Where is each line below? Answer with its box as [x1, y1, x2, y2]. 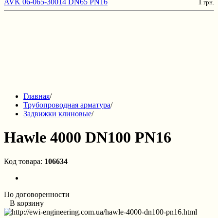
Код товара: [4, 157, 42, 165]
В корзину [4, 199, 44, 207]
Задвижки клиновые [23, 109, 91, 118]
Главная [23, 92, 50, 100]
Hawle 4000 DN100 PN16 [4, 128, 171, 146]
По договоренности [4, 190, 70, 199]
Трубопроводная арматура [23, 101, 110, 109]
